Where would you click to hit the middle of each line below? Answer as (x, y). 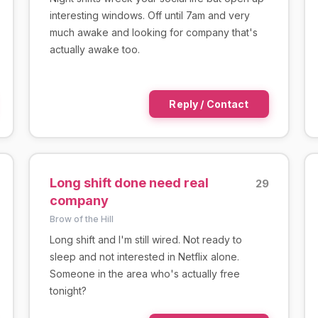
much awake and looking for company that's (153, 32)
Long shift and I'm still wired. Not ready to (146, 239)
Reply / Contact (209, 104)
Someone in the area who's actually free (144, 273)
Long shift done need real (129, 182)
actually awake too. (94, 49)
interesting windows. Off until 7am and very (149, 15)
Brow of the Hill (81, 219)
